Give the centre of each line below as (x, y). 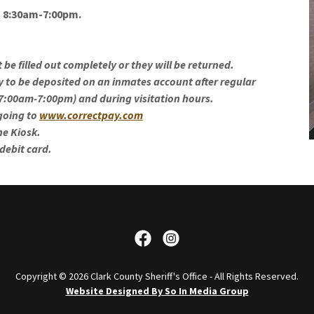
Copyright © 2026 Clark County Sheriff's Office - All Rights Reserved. (157, 276)
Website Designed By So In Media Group (157, 291)
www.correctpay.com (91, 115)
